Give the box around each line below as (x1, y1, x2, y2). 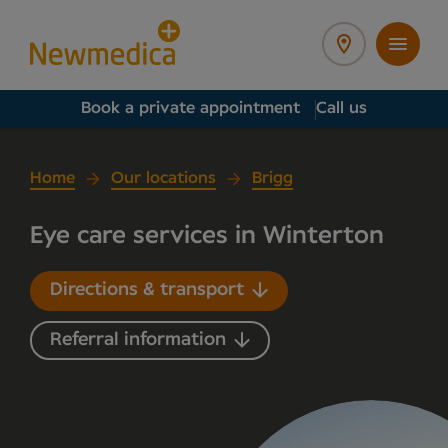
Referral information (50, 330, 226, 349)
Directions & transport (50, 281, 244, 300)
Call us (316, 100, 367, 116)
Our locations (111, 170, 216, 186)
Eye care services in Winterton (30, 224, 384, 248)
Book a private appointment (81, 100, 300, 116)
